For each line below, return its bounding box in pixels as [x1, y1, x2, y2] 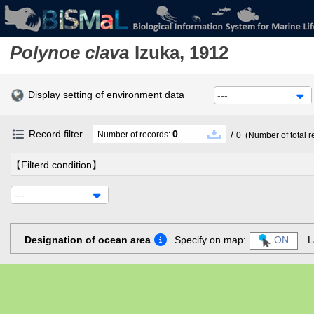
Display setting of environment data [28, 88, 184, 100]
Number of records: [97, 130, 172, 140]
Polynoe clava [10, 42, 129, 63]
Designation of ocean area [25, 234, 151, 246]
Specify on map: [175, 234, 246, 246]
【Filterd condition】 [11, 159, 102, 171]
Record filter [29, 128, 83, 140]
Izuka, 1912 [134, 42, 228, 63]
